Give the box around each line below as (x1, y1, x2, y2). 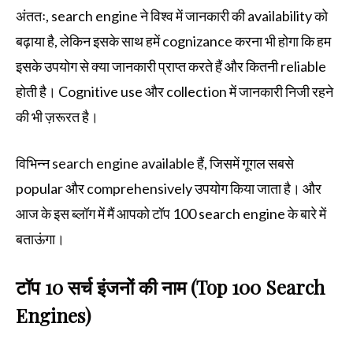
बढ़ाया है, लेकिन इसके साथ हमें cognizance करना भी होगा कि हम (16, 32, 331, 50)
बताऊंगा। (16, 230, 67, 248)
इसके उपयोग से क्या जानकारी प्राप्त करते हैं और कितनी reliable (16, 58, 326, 76)
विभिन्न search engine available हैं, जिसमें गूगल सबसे (16, 154, 294, 173)
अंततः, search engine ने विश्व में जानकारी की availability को (16, 7, 328, 25)
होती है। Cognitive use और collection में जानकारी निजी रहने (16, 83, 333, 101)
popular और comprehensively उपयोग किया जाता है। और (16, 180, 321, 198)
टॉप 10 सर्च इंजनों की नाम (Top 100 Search (16, 274, 325, 300)
